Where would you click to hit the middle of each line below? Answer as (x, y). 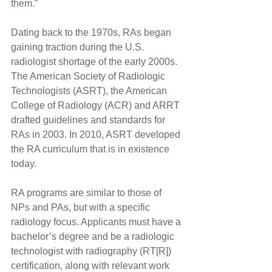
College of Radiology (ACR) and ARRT (97, 105)
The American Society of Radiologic (89, 76)
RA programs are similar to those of (87, 192)
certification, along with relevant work (91, 265)
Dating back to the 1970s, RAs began (92, 32)
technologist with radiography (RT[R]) (92, 251)
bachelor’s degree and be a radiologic (94, 236)
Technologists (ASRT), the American (90, 90)
